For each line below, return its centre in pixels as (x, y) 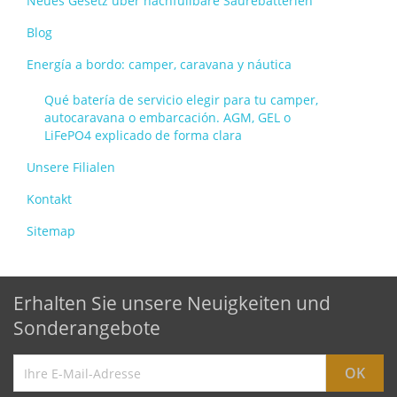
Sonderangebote (87, 328)
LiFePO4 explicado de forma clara (143, 135)
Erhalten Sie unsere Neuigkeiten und (172, 303)
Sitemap (51, 231)
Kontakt (49, 199)
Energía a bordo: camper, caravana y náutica (159, 64)
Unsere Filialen (71, 167)
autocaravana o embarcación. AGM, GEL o (167, 117)
